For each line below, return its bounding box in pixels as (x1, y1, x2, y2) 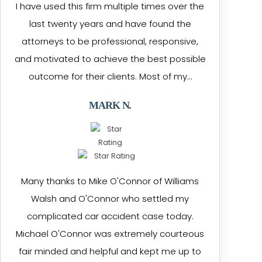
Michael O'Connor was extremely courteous (16, 227, 205, 240)
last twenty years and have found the (29, 18, 191, 30)
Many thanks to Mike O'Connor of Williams (21, 175, 199, 187)
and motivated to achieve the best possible (14, 53, 206, 65)
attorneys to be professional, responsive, (22, 35, 199, 47)
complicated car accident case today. (26, 210, 194, 222)
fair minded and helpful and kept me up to (19, 245, 202, 257)
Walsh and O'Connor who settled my (31, 192, 189, 205)
